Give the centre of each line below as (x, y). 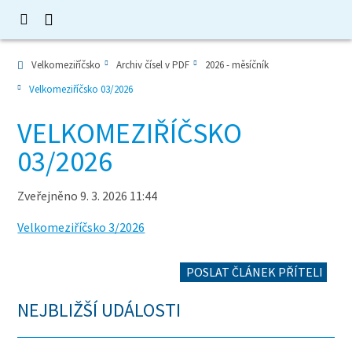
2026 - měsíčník (237, 65)
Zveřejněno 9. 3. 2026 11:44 (88, 196)
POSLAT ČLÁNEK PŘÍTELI (253, 272)
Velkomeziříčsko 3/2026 (81, 227)
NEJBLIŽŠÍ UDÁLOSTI (99, 310)
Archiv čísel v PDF (153, 65)
